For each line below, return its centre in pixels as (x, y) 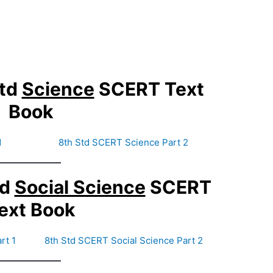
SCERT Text (149, 89)
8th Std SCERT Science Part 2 (124, 142)
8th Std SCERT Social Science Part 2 (123, 240)
